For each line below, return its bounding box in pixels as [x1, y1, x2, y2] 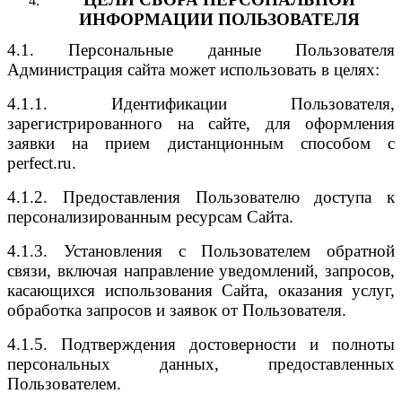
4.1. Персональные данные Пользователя [7, 39, 395, 59]
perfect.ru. [7, 153, 76, 172]
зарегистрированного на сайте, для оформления [7, 113, 395, 133]
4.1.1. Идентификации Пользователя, [7, 93, 395, 113]
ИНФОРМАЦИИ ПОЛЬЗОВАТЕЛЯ [78, 9, 360, 25]
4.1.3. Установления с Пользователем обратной [7, 240, 395, 260]
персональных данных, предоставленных [7, 354, 395, 373]
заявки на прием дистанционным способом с [7, 133, 395, 153]
